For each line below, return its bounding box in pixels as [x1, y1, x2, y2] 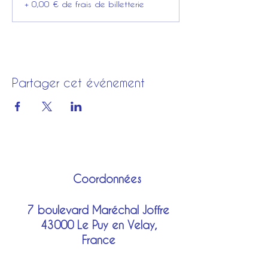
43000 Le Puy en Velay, [40, 218, 157, 231]
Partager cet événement [12, 75, 145, 90]
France [81, 233, 115, 246]
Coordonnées [73, 172, 141, 185]
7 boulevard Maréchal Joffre [28, 203, 169, 216]
